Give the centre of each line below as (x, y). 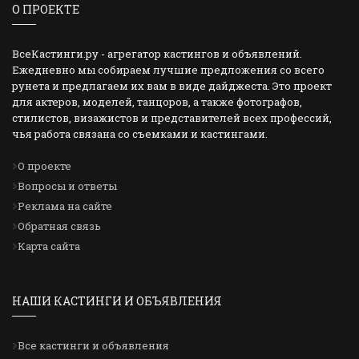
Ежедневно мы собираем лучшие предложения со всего (168, 70)
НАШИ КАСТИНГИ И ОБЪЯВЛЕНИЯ (117, 301)
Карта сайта (48, 246)
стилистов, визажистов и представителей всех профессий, (172, 118)
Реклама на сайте (65, 206)
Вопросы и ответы (67, 186)
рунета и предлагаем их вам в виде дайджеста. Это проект (172, 86)
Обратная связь (59, 226)
